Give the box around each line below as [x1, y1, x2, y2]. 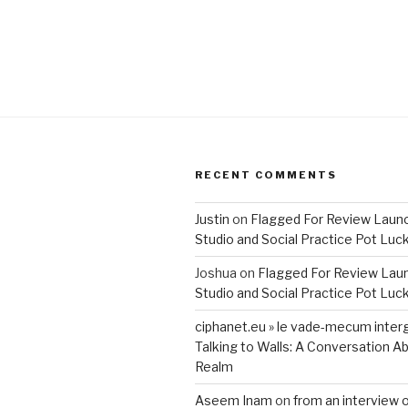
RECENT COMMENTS [195, 168, 337, 182]
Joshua [195, 265, 237, 281]
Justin [195, 211, 229, 228]
